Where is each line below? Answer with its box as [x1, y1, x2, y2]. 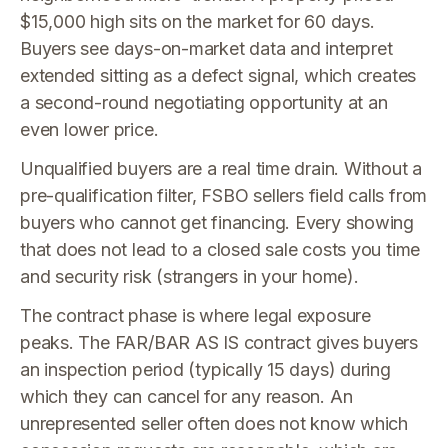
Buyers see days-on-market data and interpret [20, 38, 393, 59]
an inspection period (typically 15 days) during [20, 359, 391, 380]
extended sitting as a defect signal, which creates [20, 65, 417, 86]
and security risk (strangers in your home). [20, 266, 359, 287]
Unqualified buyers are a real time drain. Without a [20, 158, 422, 179]
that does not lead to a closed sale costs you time [20, 239, 421, 260]
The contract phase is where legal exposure [20, 305, 371, 326]
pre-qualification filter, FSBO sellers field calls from [20, 185, 428, 206]
